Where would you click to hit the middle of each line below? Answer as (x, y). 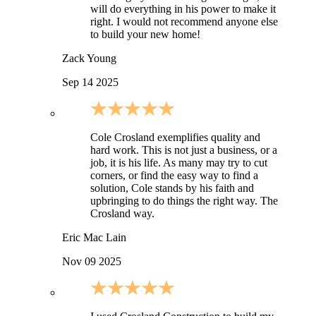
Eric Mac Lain (94, 238)
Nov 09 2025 (92, 262)
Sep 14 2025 (90, 83)
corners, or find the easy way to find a (174, 176)
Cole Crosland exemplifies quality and (175, 138)
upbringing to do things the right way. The (184, 201)
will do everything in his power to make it (183, 9)
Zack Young (89, 59)
